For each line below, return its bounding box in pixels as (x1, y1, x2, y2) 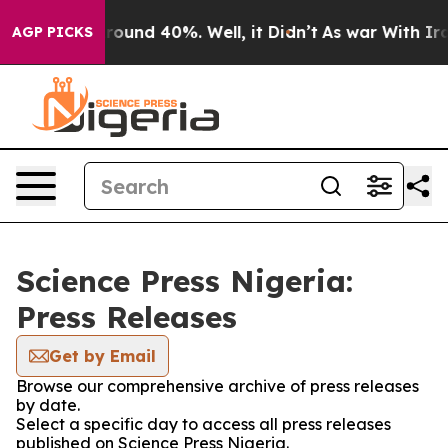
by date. (16, 395, 80, 415)
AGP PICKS (12, 23, 93, 41)
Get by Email (49, 346, 156, 366)
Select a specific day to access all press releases (16, 414, 391, 434)
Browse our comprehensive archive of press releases (16, 376, 419, 396)
